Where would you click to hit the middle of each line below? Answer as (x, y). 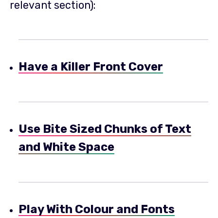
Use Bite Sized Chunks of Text (105, 129)
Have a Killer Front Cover (91, 66)
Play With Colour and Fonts (97, 209)
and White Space (66, 147)
